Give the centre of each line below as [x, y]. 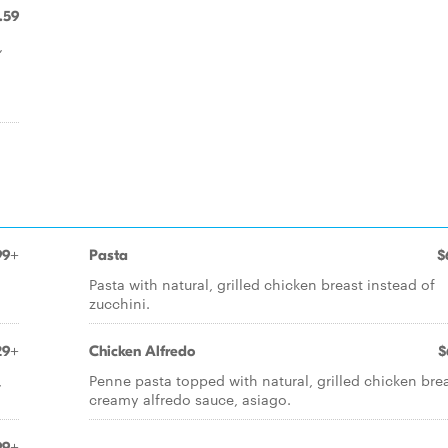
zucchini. [119, 303]
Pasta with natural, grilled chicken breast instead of [262, 284]
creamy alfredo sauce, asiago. [190, 399]
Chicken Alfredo [142, 351]
